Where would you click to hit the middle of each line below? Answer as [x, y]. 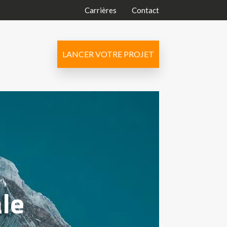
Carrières [100, 10]
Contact [145, 10]
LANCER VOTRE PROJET [108, 54]
